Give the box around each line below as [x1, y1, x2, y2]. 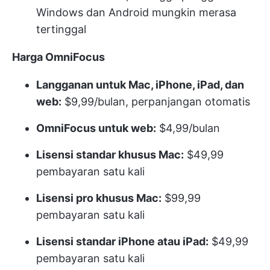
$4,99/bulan [156, 121, 220, 134]
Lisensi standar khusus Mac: [36, 148, 184, 161]
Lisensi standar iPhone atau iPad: [36, 234, 209, 248]
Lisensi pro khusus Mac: [36, 191, 162, 204]
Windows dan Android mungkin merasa [36, 5, 236, 19]
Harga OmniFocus [12, 50, 105, 63]
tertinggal [36, 22, 86, 36]
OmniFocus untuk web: [36, 121, 156, 134]
